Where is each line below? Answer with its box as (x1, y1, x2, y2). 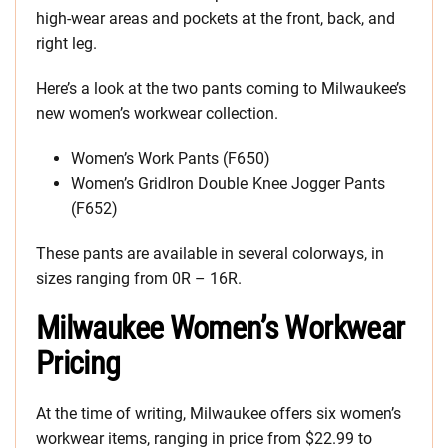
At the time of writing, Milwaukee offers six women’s (36, 403, 401, 423)
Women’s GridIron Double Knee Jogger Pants (71, 173, 385, 193)
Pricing (36, 343, 121, 382)
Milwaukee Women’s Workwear (36, 308, 405, 347)
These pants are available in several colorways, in (36, 243, 384, 263)
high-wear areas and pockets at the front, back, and (36, 8, 395, 28)
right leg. (36, 33, 97, 53)
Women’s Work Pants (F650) (71, 148, 270, 168)
